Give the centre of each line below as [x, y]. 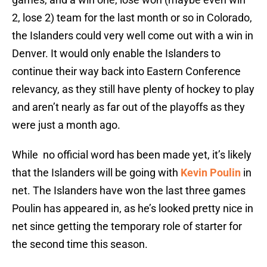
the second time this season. [80, 244]
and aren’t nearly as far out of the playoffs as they [128, 107]
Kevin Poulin [211, 173]
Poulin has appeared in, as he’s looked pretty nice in [133, 209]
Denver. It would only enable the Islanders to [116, 54]
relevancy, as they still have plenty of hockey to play [133, 89]
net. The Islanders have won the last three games [129, 191]
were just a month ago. [66, 125]
